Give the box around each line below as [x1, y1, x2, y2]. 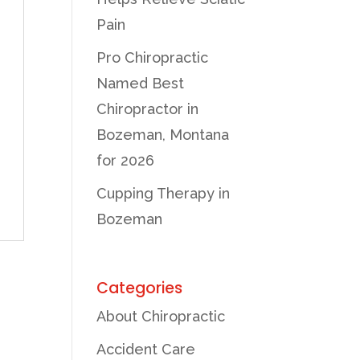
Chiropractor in [96, 100, 199, 117]
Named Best [96, 74, 185, 92]
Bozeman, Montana [96, 125, 230, 143]
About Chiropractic [96, 307, 226, 325]
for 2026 [96, 151, 155, 169]
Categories [96, 276, 183, 299]
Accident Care [96, 340, 196, 358]
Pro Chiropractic [96, 48, 209, 66]
